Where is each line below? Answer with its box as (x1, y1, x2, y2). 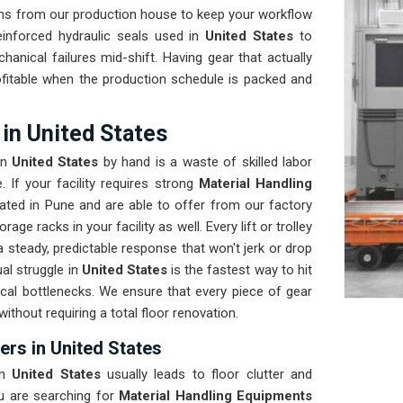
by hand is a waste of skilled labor (98, 154, 313, 171)
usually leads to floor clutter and (100, 366, 313, 383)
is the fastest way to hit (166, 262, 313, 279)
